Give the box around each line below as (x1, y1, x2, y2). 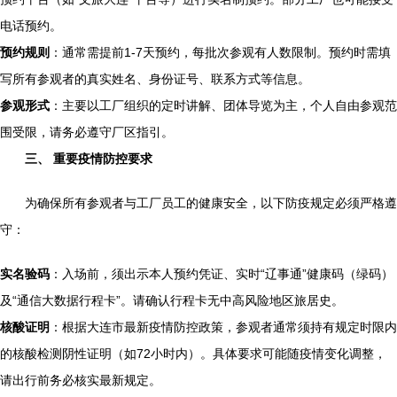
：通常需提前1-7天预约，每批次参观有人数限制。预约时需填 (50, 45, 391, 59)
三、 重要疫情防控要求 (25, 152, 152, 166)
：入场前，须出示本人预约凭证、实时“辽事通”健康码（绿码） (50, 267, 393, 281)
